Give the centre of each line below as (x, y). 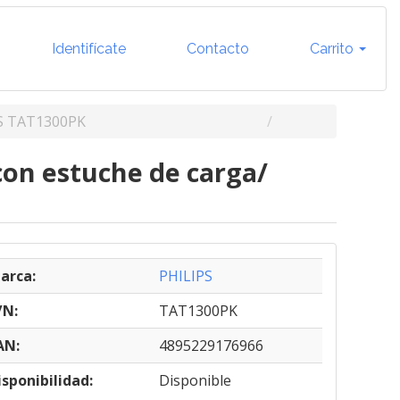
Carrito (332, 48)
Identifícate (87, 48)
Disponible (195, 380)
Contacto (216, 48)
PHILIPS (185, 276)
